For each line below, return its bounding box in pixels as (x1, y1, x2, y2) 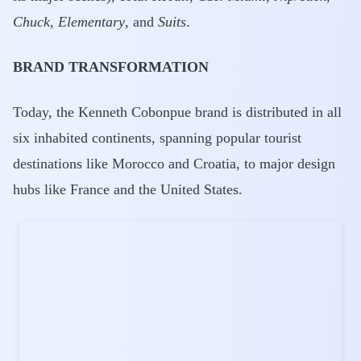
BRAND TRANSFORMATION (13, 59, 209, 75)
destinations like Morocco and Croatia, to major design (13, 156, 335, 172)
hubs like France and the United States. (13, 181, 243, 197)
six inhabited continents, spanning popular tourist (13, 130, 301, 146)
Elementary (58, 14, 125, 30)
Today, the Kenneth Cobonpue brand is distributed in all (13, 104, 342, 120)
